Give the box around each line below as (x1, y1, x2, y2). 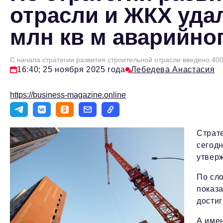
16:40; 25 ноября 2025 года (17, 65, 125, 74)
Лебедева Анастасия (130, 65, 215, 74)
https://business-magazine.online (10, 91, 126, 100)
